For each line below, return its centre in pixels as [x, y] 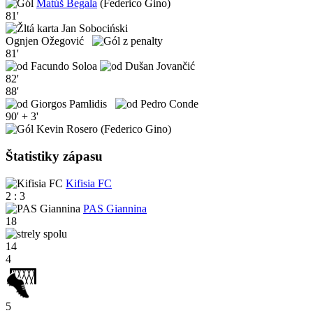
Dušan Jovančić [159, 66]
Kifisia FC [89, 183]
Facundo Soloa [64, 66]
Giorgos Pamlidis [72, 104]
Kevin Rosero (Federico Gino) [102, 129]
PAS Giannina [115, 208]
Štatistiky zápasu [54, 156]
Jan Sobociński [93, 29]
